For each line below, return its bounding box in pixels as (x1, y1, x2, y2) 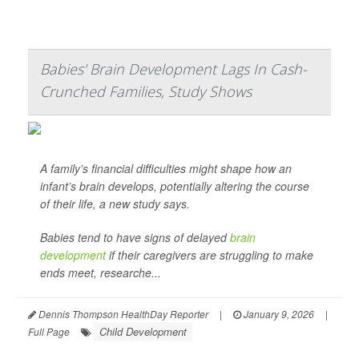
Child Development (99, 324, 187, 340)
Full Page (28, 325, 70, 339)
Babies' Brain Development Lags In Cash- (40, 59, 307, 79)
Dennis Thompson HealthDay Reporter (36, 307, 208, 321)
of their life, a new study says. (40, 196, 190, 212)
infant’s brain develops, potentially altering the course (40, 178, 309, 195)
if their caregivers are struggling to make (106, 247, 313, 264)
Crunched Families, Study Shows (40, 82, 252, 102)
